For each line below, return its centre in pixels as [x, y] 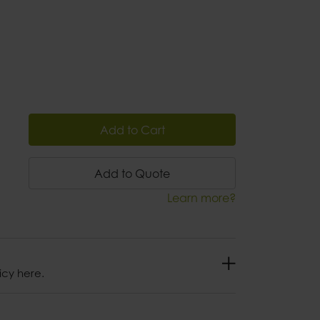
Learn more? [201, 198]
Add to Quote [132, 173]
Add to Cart [132, 130]
